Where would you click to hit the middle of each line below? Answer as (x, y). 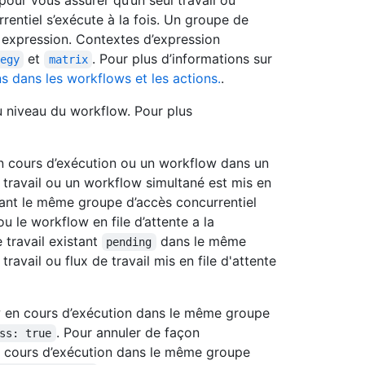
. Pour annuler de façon (130, 333)
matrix (68, 60)
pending (129, 242)
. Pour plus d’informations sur (185, 59)
